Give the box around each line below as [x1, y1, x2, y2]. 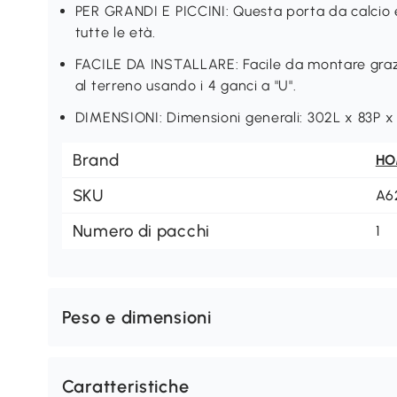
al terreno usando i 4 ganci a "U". [74, 77, 297, 94]
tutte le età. [74, 24, 156, 41]
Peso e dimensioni [61, 307, 212, 328]
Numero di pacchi [72, 221, 210, 241]
